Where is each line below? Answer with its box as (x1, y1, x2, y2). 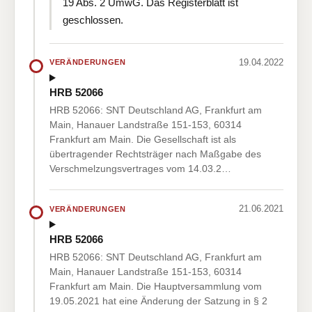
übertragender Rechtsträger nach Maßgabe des (49, 148, 261, 160)
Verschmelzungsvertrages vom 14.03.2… (49, 163, 231, 175)
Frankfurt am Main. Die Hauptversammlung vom (49, 280, 262, 292)
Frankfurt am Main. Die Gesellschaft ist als (49, 134, 236, 146)
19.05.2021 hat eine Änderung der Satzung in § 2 (49, 295, 267, 306)
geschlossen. (63, 13, 123, 26)
